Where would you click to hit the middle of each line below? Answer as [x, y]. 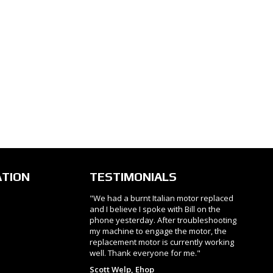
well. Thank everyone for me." [145, 253]
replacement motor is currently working [161, 242]
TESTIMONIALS [133, 176]
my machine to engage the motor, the [158, 231]
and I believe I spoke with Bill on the [155, 209]
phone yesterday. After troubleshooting [163, 220]
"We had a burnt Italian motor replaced [161, 198]
